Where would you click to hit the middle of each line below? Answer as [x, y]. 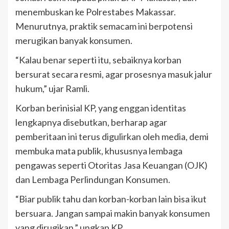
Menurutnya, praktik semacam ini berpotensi [104, 26]
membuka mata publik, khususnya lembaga [99, 151]
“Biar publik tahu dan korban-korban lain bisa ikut [111, 199]
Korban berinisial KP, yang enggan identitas [101, 108]
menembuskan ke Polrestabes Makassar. [96, 12]
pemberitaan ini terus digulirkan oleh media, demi [112, 137]
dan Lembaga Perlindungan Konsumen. [93, 180]
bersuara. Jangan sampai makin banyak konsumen [113, 213]
